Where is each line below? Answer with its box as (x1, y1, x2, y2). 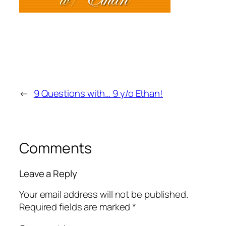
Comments (19, 138, 92, 158)
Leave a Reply (19, 167, 77, 181)
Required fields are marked (19, 200, 133, 213)
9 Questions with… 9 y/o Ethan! (33, 87, 163, 100)
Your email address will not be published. (19, 187, 188, 201)
